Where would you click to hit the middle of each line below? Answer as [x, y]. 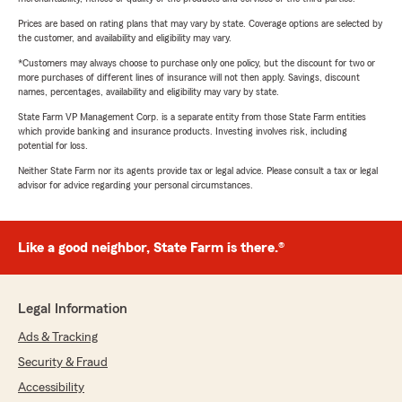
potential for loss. [53, 146]
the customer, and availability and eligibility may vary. [125, 38]
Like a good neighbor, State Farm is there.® [151, 248]
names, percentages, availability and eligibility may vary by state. [149, 92]
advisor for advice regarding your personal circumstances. [135, 185]
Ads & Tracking [58, 338]
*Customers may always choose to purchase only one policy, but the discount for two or [197, 63]
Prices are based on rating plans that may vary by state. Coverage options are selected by [200, 24]
